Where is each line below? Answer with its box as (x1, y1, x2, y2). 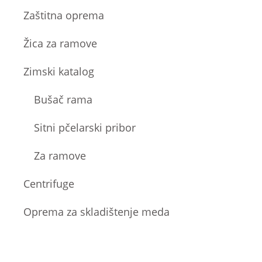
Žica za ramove (23, 36, 98, 50)
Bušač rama (34, 92, 93, 106)
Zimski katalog (23, 64, 95, 78)
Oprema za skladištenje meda (23, 204, 170, 219)
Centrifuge (23, 176, 75, 191)
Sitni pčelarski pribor (34, 120, 136, 135)
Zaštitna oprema (23, 8, 105, 22)
